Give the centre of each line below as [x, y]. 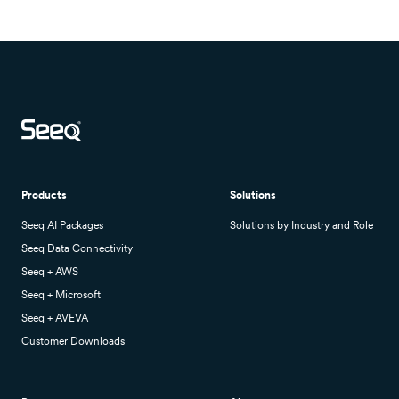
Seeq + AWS [50, 272]
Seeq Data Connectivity [77, 248]
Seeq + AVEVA [55, 318]
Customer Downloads [73, 341]
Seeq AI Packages [62, 225]
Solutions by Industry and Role [301, 225]
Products [44, 195]
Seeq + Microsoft [61, 295]
